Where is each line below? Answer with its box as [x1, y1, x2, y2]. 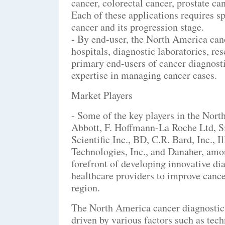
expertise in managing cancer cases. [71, 68, 217, 82]
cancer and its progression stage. [71, 20, 204, 34]
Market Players [71, 88, 133, 102]
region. [71, 180, 100, 194]
